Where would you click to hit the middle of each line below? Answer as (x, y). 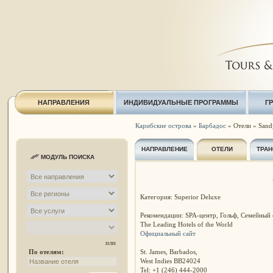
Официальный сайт (168, 233)
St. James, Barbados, (168, 251)
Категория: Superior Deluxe (180, 197)
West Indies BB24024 (170, 261)
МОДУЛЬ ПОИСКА (67, 157)
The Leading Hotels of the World (186, 224)
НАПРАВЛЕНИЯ (64, 102)
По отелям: (46, 252)
